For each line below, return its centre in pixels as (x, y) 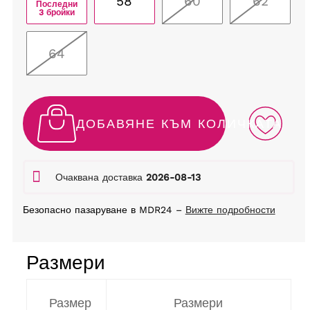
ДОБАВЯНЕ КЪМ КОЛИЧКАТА (179, 123)
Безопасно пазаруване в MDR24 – (104, 210)
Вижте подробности (230, 210)
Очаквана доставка (100, 177)
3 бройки (56, 12)
